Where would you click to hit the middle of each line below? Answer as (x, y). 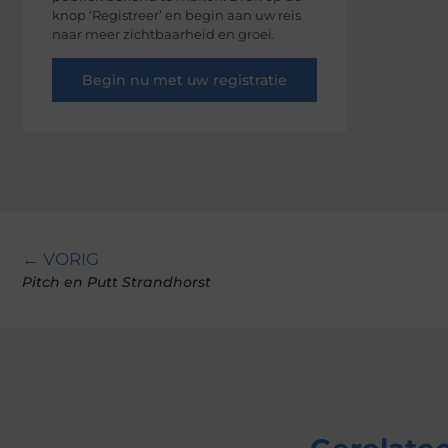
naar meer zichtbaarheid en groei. (163, 33)
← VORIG (60, 259)
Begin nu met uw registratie (184, 80)
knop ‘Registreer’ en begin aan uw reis (176, 14)
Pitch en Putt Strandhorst (116, 282)
